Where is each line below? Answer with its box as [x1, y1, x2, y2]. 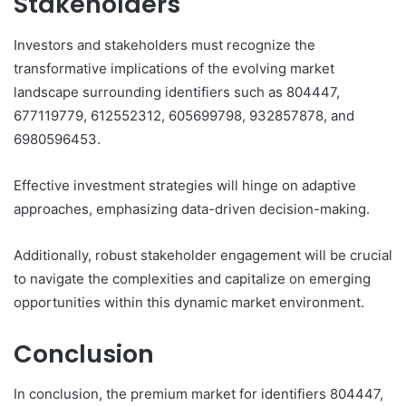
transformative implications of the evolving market [14, 59, 334, 77]
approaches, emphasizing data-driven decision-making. [14, 199, 370, 217]
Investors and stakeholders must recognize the [14, 35, 315, 53]
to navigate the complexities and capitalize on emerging [14, 269, 371, 287]
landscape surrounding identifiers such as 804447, [14, 82, 340, 101]
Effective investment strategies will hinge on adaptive [14, 176, 356, 194]
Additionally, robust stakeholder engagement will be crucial [14, 246, 392, 264]
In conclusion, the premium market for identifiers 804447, [14, 385, 383, 403]
